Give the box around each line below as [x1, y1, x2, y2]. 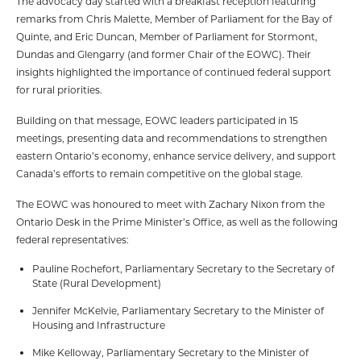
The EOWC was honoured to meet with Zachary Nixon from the [16, 197, 325, 211]
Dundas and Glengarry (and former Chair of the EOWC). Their [16, 48, 311, 61]
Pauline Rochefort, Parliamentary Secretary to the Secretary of [32, 262, 334, 276]
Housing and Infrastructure [32, 318, 165, 332]
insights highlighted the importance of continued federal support [16, 65, 331, 79]
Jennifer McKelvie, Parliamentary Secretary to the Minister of [32, 304, 324, 317]
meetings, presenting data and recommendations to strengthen [16, 131, 327, 145]
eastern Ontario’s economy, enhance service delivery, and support [16, 149, 336, 163]
